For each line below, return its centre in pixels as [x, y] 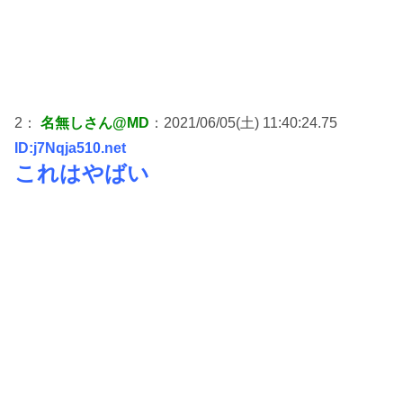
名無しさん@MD [95, 122]
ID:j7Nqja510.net [70, 148]
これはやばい [82, 173]
